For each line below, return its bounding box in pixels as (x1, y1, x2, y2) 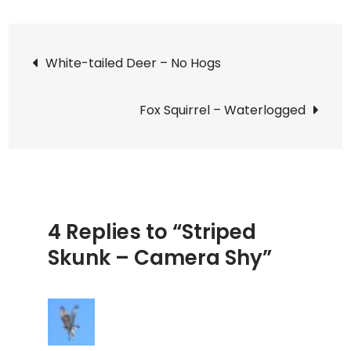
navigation (31, 78, 209, 125)
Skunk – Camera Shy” (48, 244, 273, 273)
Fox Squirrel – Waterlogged (139, 101, 306, 120)
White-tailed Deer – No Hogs (45, 54, 222, 73)
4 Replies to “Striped (48, 218, 257, 247)
